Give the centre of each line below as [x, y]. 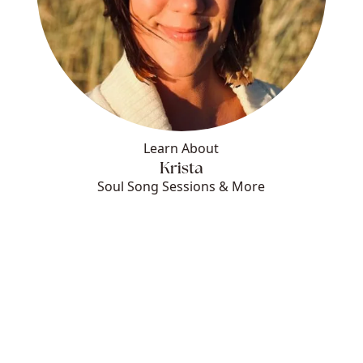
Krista [181, 169]
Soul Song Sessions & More [181, 186]
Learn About [181, 148]
